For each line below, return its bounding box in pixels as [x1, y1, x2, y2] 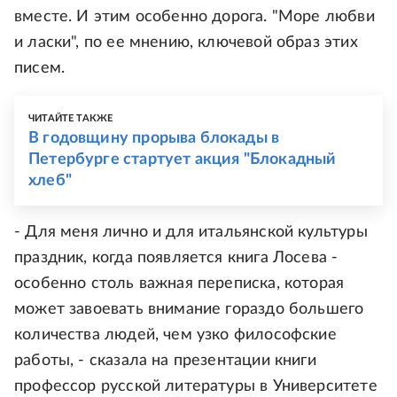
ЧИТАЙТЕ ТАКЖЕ [28, 113, 113, 123]
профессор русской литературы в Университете [14, 378, 378, 394]
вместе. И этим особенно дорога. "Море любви [14, 9, 375, 25]
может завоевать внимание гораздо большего [14, 301, 364, 317]
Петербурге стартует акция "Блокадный [28, 152, 337, 167]
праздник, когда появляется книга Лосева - [14, 250, 339, 266]
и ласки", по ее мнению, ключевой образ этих [14, 35, 358, 51]
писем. [14, 60, 66, 76]
